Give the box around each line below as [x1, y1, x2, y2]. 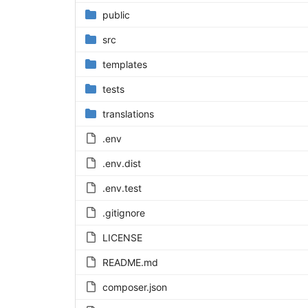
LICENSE [102, 232, 142, 244]
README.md [102, 256, 158, 269]
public [102, 9, 130, 21]
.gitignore [102, 207, 145, 219]
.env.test [102, 182, 142, 195]
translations [102, 108, 154, 120]
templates [102, 58, 147, 71]
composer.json [102, 281, 167, 294]
